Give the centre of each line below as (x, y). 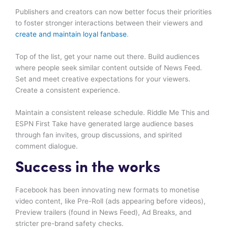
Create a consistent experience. (68, 90)
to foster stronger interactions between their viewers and (109, 23)
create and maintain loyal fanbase (71, 34)
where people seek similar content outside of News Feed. (109, 67)
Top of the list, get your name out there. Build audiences (107, 56)
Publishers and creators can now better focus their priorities (113, 11)
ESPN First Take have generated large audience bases (104, 123)
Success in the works (88, 168)
